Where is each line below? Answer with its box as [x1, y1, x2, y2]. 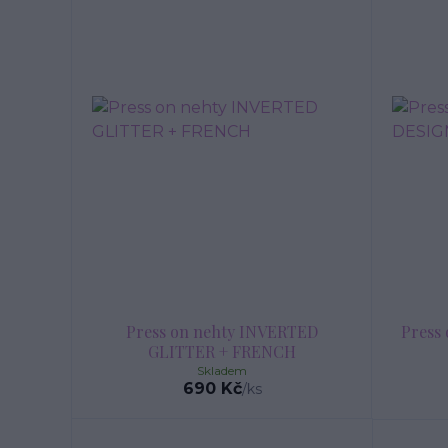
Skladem [197, 363, 247, 378]
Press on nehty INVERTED [126, 321, 318, 342]
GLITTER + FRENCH [148, 341, 296, 362]
